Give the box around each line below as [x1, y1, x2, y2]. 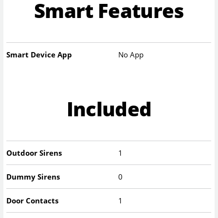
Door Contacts [6, 196, 59, 206]
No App [118, 49, 144, 59]
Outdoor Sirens [6, 148, 62, 158]
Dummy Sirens [6, 172, 60, 182]
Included [66, 95, 152, 123]
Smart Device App [6, 49, 73, 59]
